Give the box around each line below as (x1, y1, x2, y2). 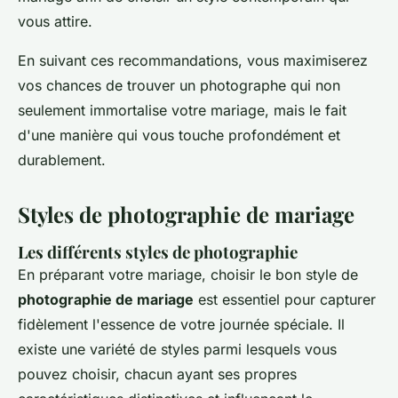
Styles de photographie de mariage (18, 199, 354, 228)
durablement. (18, 150, 106, 169)
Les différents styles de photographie (18, 240, 298, 263)
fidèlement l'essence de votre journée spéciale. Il (18, 314, 345, 333)
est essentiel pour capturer (194, 290, 376, 308)
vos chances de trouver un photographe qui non (18, 76, 340, 94)
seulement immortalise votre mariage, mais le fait (18, 100, 346, 119)
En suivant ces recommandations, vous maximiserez (18, 51, 368, 69)
